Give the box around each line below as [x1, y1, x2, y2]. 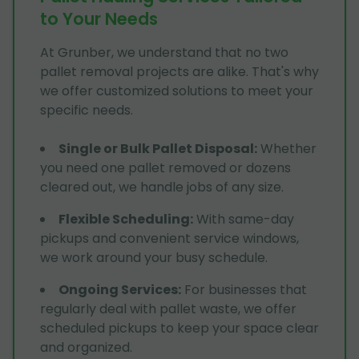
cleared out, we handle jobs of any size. [40, 177, 284, 196]
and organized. [40, 337, 132, 357]
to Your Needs [40, 6, 158, 30]
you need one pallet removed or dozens [40, 158, 291, 177]
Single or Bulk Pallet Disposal [58, 139, 254, 158]
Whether [260, 139, 317, 158]
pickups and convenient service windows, [40, 228, 299, 248]
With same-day [196, 209, 294, 228]
